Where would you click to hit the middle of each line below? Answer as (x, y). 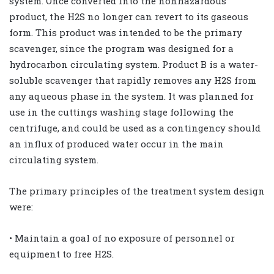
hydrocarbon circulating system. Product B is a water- (134, 64)
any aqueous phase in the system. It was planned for (131, 96)
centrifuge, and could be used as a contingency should (135, 128)
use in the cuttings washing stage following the (121, 112)
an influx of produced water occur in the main (117, 143)
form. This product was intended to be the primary (126, 32)
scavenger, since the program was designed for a (121, 48)
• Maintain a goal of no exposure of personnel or (122, 238)
